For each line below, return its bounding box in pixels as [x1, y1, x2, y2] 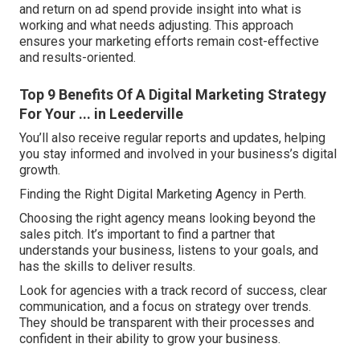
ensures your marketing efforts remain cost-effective [19, 34, 319, 50]
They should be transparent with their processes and [19, 315, 314, 331]
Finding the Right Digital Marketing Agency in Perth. [19, 186, 306, 202]
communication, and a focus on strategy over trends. [19, 299, 311, 315]
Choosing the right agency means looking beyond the [19, 211, 316, 227]
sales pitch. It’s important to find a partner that [19, 227, 275, 243]
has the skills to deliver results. [19, 259, 195, 275]
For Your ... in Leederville [19, 105, 183, 123]
